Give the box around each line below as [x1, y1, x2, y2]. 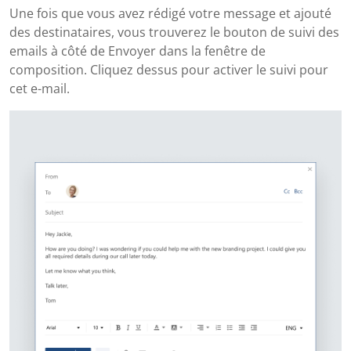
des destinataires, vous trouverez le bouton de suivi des [9, 23, 339, 41]
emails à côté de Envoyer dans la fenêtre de [9, 42, 266, 60]
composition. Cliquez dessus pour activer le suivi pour [9, 60, 328, 78]
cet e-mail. [9, 79, 70, 97]
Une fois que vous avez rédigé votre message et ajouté [9, 4, 331, 22]
